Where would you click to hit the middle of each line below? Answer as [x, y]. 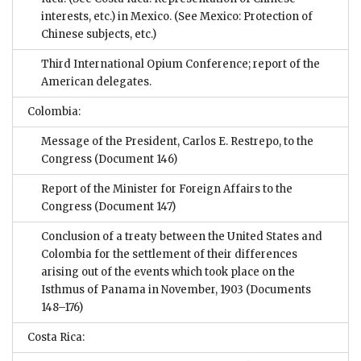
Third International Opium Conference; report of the [180, 64]
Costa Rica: [56, 338]
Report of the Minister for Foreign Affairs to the [167, 189]
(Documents [278, 290]
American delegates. [96, 82]
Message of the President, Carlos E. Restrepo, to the [177, 142]
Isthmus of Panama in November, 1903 [143, 290]
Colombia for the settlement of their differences [169, 255]
